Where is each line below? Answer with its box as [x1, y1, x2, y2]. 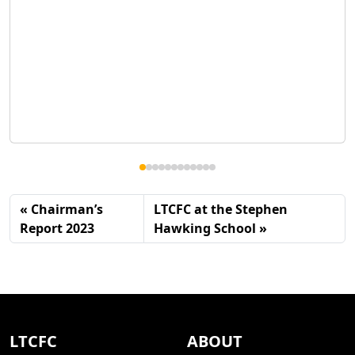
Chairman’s [31, 200, 103, 218]
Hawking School [154, 219, 257, 237]
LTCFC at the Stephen [154, 200, 288, 218]
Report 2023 [20, 219, 94, 237]
